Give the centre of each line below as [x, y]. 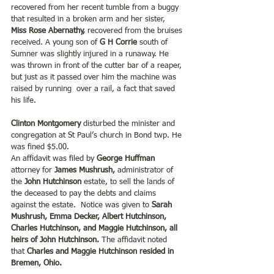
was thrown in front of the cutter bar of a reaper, [98, 65]
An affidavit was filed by [54, 158]
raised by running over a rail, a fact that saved [94, 89]
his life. [24, 100]
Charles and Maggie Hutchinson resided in [100, 251]
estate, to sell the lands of [130, 182]
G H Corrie [118, 42]
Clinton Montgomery [46, 124]
